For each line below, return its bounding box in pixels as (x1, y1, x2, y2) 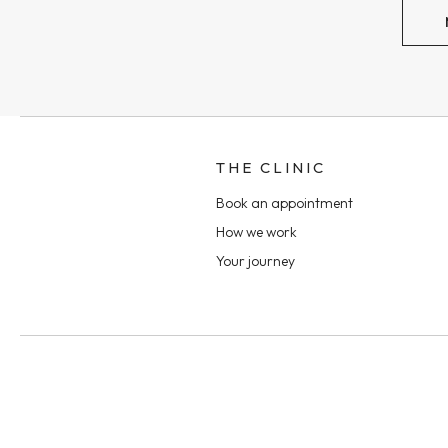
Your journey (215, 252, 295, 271)
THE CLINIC (215, 158, 326, 178)
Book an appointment (215, 194, 353, 213)
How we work (215, 223, 297, 242)
